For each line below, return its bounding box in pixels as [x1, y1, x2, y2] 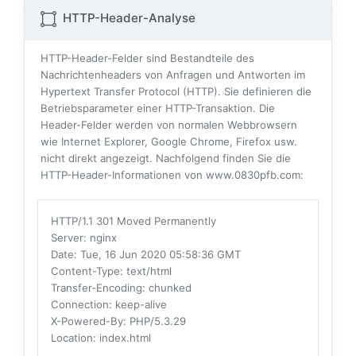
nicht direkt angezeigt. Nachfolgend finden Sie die [41, 152, 291, 165]
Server [51, 231, 83, 245]
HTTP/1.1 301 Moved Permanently [51, 215, 216, 228]
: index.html [93, 331, 151, 345]
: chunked [142, 281, 192, 295]
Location [51, 331, 93, 345]
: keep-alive [109, 298, 167, 311]
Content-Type [51, 265, 120, 278]
